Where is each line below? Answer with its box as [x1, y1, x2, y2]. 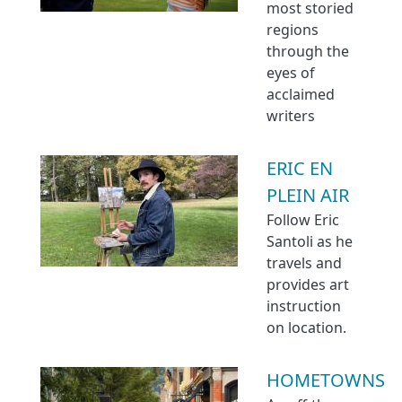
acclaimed [267, 84, 335, 104]
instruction [267, 296, 341, 316]
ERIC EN [267, 156, 333, 180]
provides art [267, 275, 349, 294]
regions [267, 20, 319, 39]
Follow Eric [267, 210, 339, 230]
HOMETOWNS [267, 368, 385, 392]
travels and [267, 253, 342, 273]
